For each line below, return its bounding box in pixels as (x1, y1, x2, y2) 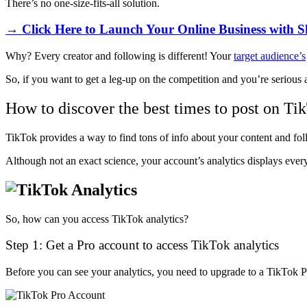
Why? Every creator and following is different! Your (5, 49, 234, 62)
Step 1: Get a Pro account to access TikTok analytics (5, 238, 279, 253)
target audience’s (234, 49, 306, 62)
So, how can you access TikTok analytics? (5, 212, 188, 225)
